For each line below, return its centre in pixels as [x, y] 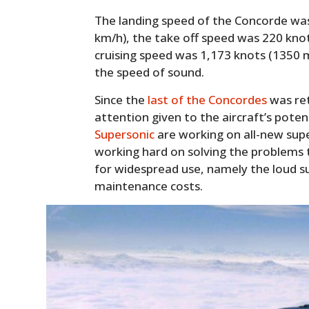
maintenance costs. [149, 186]
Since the [121, 99]
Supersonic [125, 134]
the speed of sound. [150, 72]
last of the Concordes [208, 99]
